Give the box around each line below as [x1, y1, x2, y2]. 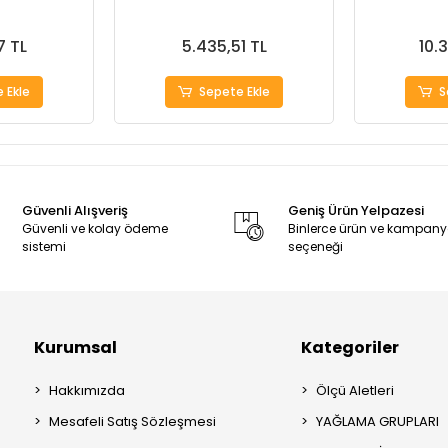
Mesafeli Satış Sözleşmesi [49, 412, 216, 431]
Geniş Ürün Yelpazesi [288, 201, 425, 220]
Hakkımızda [49, 381, 125, 400]
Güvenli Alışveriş [22, 201, 129, 220]
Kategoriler [300, 336, 399, 359]
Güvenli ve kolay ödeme [22, 220, 169, 237]
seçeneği [288, 238, 344, 255]
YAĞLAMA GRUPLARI [315, 412, 439, 431]
